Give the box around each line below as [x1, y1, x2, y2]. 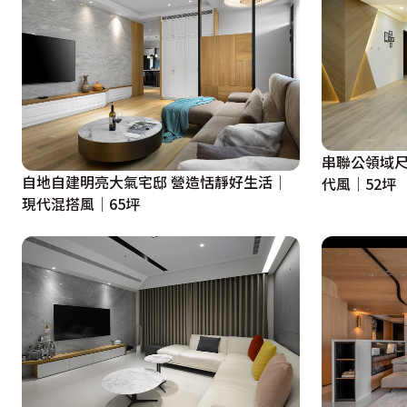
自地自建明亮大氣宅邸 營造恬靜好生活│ [22, 170, 287, 193]
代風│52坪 [322, 172, 396, 194]
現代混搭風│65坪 [22, 192, 140, 214]
